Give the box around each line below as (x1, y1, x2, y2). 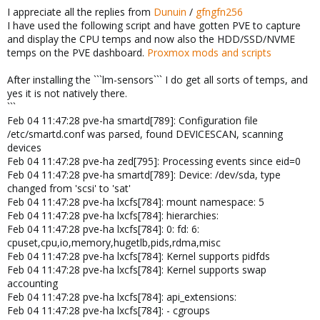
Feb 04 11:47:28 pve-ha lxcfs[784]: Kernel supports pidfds (7, 249, 270, 263)
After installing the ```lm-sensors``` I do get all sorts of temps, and (7, 72, 308, 86)
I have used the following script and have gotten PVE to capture (7, 18, 301, 32)
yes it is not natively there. (7, 86, 127, 100)
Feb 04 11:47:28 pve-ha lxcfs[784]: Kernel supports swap (7, 262, 266, 276)
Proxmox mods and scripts (147, 45, 271, 59)
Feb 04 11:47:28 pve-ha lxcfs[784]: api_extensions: (7, 289, 236, 304)
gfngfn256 (196, 4, 243, 19)
